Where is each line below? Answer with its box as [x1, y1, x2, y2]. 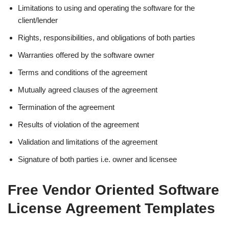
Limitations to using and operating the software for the [18, 4, 195, 12]
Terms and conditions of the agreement [18, 68, 147, 77]
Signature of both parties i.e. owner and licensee [18, 155, 177, 164]
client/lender [18, 16, 58, 25]
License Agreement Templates [8, 200, 215, 216]
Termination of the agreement [18, 103, 114, 111]
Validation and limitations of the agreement [18, 138, 157, 146]
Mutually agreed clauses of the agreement [18, 85, 157, 94]
